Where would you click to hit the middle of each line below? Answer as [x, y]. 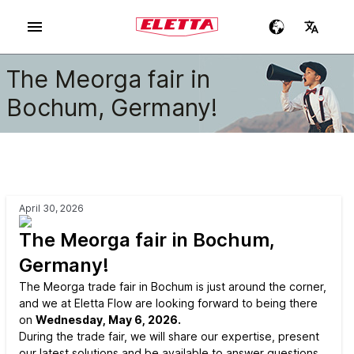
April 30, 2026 [51, 208]
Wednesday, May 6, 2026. [108, 320]
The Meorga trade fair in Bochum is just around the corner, [173, 286]
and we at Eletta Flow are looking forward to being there [168, 303]
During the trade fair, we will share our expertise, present [169, 336]
